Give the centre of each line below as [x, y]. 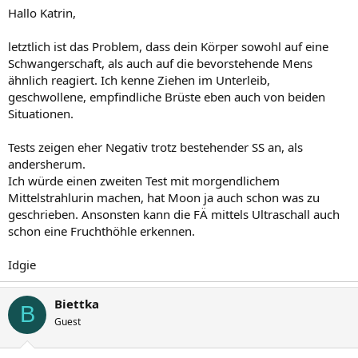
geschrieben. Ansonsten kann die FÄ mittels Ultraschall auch [174, 214]
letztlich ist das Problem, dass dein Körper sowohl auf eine [168, 46]
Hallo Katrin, [42, 12]
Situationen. [41, 113]
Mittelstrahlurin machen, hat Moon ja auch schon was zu [164, 197]
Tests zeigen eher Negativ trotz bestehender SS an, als [155, 147]
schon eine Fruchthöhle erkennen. [101, 231]
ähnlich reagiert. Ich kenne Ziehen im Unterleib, [139, 80]
